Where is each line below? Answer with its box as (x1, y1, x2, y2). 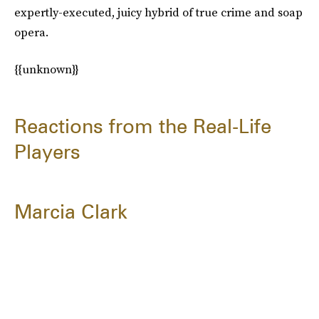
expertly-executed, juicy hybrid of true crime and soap (14, 4, 303, 20)
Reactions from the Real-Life (14, 114, 271, 138)
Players (14, 140, 80, 164)
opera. (14, 24, 48, 40)
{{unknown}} (14, 61, 78, 77)
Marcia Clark (14, 199, 127, 224)
